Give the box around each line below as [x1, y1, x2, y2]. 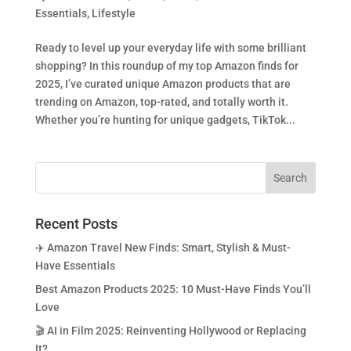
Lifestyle [91, 6, 136, 20]
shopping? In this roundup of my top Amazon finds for [34, 59, 299, 72]
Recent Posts [34, 215, 118, 232]
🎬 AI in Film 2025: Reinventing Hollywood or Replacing [34, 324, 306, 337]
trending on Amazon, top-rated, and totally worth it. [34, 95, 288, 108]
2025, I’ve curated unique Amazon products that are [34, 77, 291, 90]
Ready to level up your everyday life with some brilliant [34, 41, 306, 54]
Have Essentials [34, 259, 115, 272]
